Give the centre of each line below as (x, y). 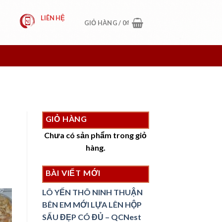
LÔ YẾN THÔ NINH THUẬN (92, 192)
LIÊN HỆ (53, 18)
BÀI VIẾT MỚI (73, 173)
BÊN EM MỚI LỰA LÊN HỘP (92, 205)
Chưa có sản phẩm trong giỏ (96, 135)
